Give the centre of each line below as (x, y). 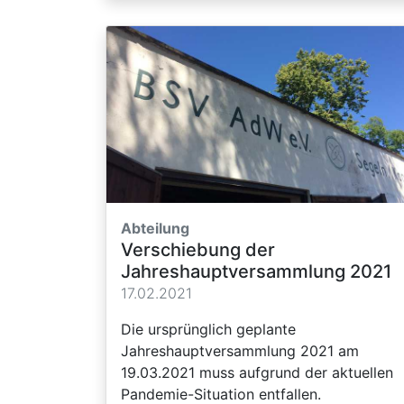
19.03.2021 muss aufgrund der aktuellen (257, 372)
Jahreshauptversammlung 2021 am (240, 350)
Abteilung (155, 228)
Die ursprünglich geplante (208, 329)
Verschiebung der (198, 249)
